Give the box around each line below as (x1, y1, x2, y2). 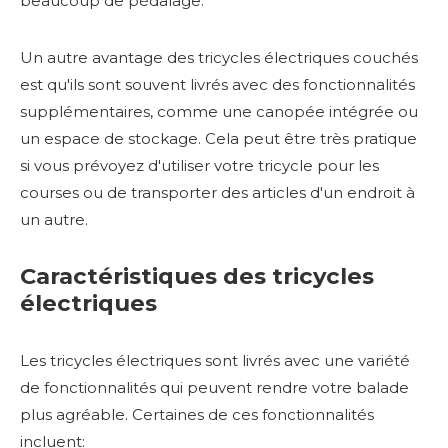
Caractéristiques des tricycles (20, 261, 374, 290)
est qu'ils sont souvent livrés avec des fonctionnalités (20, 74, 415, 94)
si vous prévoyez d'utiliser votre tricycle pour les (20, 155, 379, 175)
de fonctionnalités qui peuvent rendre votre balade (20, 377, 409, 397)
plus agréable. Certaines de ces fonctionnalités (20, 404, 374, 424)
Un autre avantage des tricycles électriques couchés (20, 47, 418, 67)
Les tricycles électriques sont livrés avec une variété (20, 350, 410, 370)
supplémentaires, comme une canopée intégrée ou (20, 101, 418, 121)
